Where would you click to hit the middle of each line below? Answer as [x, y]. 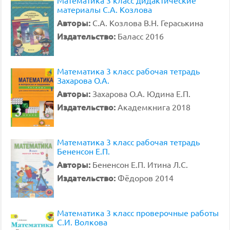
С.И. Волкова [82, 222]
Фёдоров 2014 [146, 178]
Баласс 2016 [141, 36]
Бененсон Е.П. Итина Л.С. [140, 164]
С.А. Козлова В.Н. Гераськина [148, 23]
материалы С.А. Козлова [104, 9]
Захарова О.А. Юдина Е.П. [141, 93]
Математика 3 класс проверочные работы [138, 213]
